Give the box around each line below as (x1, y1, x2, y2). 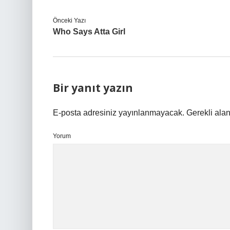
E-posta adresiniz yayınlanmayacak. (53, 108, 184, 117)
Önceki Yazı (53, 17, 86, 24)
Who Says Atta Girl (53, 27, 125, 36)
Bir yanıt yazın (53, 81, 133, 95)
